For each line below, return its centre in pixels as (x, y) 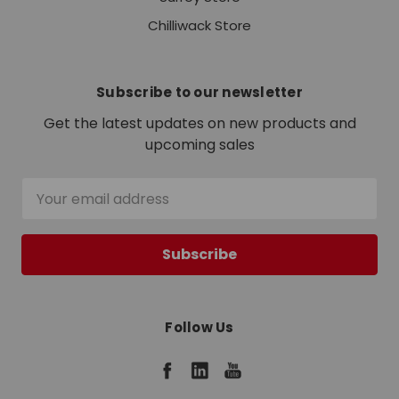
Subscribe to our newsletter (199, 93)
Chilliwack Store (199, 26)
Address (53, 209)
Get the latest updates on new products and (199, 124)
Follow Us (199, 328)
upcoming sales (199, 145)
